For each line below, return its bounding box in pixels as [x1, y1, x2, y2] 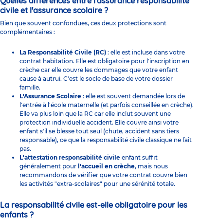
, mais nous [135, 162, 168, 170]
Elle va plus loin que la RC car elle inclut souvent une [19, 109, 171, 117]
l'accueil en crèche [76, 162, 135, 170]
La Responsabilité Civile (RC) [19, 48, 106, 56]
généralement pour [19, 162, 76, 170]
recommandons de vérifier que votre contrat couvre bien [19, 171, 187, 179]
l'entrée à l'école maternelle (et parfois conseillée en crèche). [19, 101, 194, 109]
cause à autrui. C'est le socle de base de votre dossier [19, 74, 173, 82]
